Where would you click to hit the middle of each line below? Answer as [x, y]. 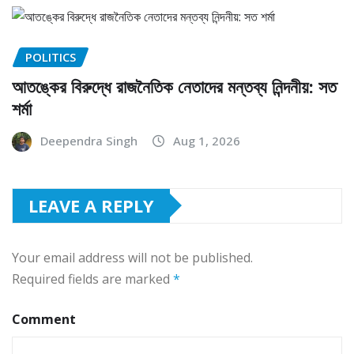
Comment [44, 319]
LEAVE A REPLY [91, 205]
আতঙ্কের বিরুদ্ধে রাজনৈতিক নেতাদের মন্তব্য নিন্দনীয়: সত [174, 86]
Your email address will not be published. [132, 257]
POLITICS [51, 57]
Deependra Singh [89, 140]
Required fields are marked [92, 279]
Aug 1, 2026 [207, 140]
